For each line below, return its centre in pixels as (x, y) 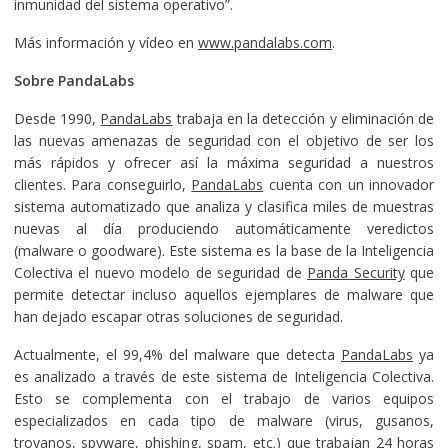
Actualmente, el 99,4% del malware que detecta (177, 354)
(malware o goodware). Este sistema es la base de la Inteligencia (224, 250)
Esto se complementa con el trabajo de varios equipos (224, 398)
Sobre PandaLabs (73, 80)
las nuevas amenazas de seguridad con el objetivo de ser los (224, 140)
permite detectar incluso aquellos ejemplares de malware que (224, 294)
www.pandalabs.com (264, 42)
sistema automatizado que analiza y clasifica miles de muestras (224, 206)
